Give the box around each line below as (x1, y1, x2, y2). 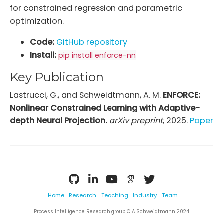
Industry (133, 191, 157, 199)
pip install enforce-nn (58, 50, 136, 61)
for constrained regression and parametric (10, 2, 182, 14)
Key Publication (10, 70, 104, 85)
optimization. (10, 15, 64, 27)
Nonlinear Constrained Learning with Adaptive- (10, 102, 200, 114)
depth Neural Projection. (10, 115, 107, 127)
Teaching (101, 191, 128, 199)
